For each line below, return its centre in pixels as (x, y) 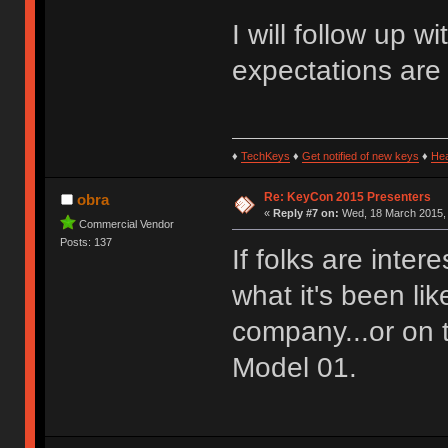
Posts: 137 (86, 242)
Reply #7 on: (305, 213)
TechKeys (265, 156)
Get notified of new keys (360, 156)
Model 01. (294, 368)
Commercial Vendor (127, 224)
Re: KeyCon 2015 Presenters (347, 197)
